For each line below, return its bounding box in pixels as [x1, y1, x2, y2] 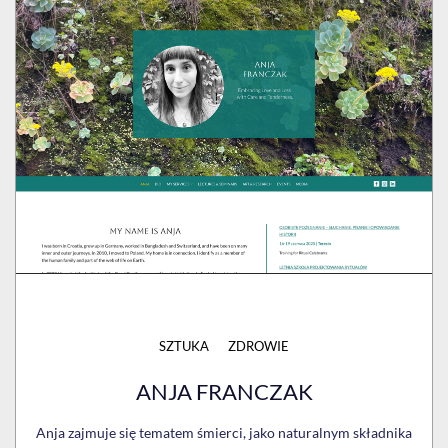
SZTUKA [159, 337, 209, 354]
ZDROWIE [228, 337, 289, 354]
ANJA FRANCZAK [135, 377, 313, 405]
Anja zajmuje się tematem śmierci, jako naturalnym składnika [36, 423, 412, 441]
